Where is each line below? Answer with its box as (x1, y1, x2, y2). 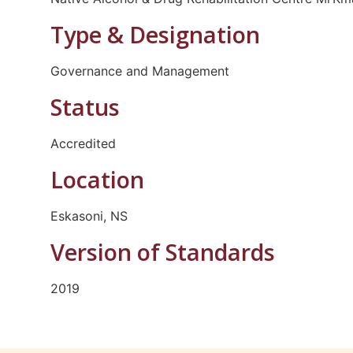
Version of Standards (50, 236, 275, 267)
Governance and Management (50, 62, 229, 79)
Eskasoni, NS (50, 207, 128, 224)
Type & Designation (50, 18, 260, 50)
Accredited (50, 135, 116, 151)
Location (50, 163, 144, 195)
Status (50, 91, 120, 122)
